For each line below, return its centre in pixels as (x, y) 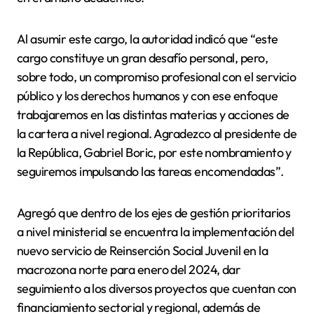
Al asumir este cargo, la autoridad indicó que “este (148, 39)
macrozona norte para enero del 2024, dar (129, 269)
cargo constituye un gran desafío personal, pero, (143, 57)
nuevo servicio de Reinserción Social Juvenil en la (142, 250)
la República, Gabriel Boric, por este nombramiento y (154, 152)
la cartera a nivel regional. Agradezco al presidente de (157, 133)
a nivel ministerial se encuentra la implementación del (156, 231)
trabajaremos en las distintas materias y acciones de (153, 114)
